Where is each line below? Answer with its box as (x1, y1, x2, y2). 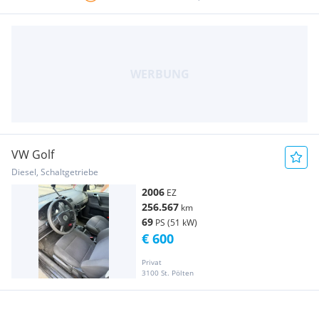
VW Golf (11, 147, 54, 163)
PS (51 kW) (155, 216, 197, 229)
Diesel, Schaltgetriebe (11, 166, 98, 179)
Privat (142, 256, 162, 267)
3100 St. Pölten (142, 267, 194, 278)
